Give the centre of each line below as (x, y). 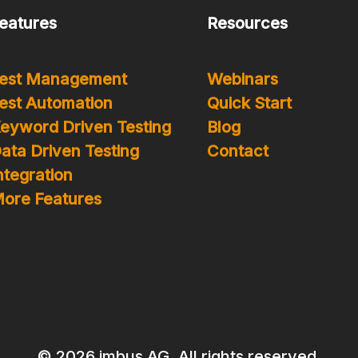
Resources (247, 23)
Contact (238, 151)
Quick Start (249, 103)
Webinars (243, 79)
